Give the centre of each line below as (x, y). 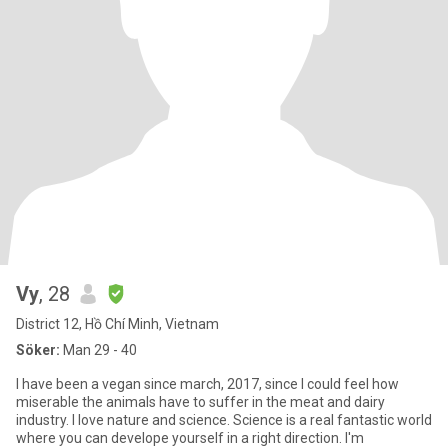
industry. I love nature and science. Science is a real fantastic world (44, 420)
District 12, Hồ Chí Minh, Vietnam (117, 324)
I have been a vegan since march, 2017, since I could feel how (207, 384)
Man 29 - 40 (98, 350)
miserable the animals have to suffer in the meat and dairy (200, 402)
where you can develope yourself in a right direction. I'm (190, 438)
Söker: (38, 350)
